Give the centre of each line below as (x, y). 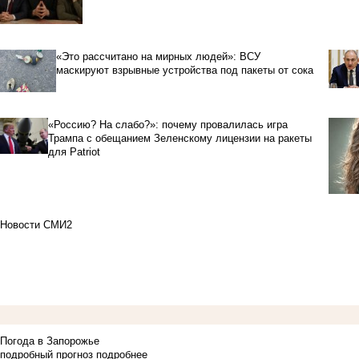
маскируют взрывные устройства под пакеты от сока (184, 70)
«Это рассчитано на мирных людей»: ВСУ (158, 56)
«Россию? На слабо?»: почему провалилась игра (167, 124)
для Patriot (74, 151)
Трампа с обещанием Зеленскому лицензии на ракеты (179, 138)
